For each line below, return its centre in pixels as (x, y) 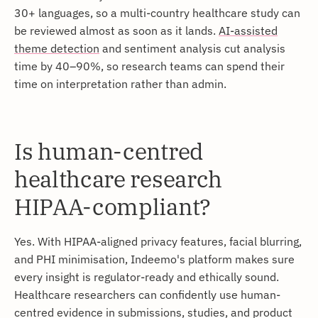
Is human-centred (109, 152)
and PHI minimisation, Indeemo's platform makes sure (154, 259)
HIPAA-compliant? (113, 207)
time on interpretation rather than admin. (120, 84)
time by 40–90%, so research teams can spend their (149, 66)
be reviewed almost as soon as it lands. (116, 31)
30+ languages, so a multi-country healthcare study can (157, 13)
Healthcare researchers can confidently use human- (147, 295)
